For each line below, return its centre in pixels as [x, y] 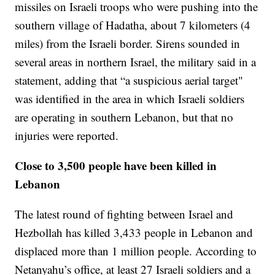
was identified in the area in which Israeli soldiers [130, 98]
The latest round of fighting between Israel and [124, 214]
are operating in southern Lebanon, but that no [124, 117]
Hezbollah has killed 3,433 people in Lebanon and [134, 232]
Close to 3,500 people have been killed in [116, 165]
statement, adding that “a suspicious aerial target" [129, 80]
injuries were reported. [67, 135]
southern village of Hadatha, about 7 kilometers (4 [133, 25]
